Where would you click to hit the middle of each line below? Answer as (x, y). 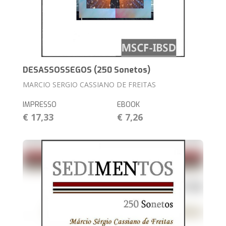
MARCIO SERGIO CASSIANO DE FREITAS (90, 85)
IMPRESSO (40, 105)
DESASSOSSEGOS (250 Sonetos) (87, 70)
